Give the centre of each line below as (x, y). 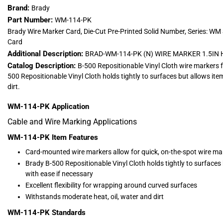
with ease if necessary (59, 174)
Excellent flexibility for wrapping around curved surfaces (111, 185)
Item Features (75, 138)
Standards (69, 213)
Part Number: (31, 20)
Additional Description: (46, 54)
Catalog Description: (43, 66)
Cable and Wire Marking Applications (72, 122)
